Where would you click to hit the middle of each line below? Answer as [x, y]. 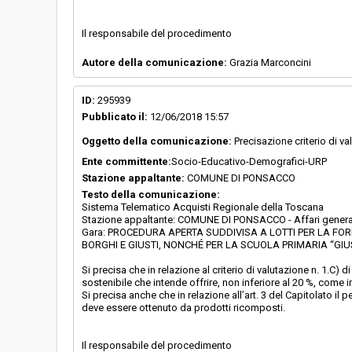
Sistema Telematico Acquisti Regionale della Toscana [203, 207]
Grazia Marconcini [269, 62]
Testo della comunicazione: [151, 194]
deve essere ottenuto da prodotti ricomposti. [183, 308]
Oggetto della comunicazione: [157, 141]
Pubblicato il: [115, 117]
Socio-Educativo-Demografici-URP [249, 161]
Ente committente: [126, 161]
